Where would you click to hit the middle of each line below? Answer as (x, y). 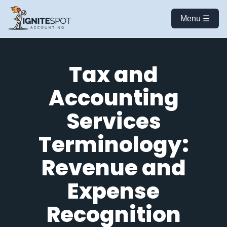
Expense (113, 191)
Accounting (113, 98)
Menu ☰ (195, 19)
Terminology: (113, 144)
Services (113, 121)
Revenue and (113, 168)
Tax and (113, 74)
